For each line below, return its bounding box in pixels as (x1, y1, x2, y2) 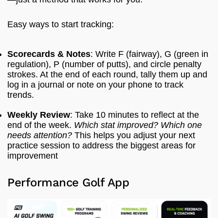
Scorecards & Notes (7, 49, 91, 59)
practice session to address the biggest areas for (7, 141, 196, 151)
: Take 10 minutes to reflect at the (70, 110, 199, 120)
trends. (7, 90, 34, 100)
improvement (7, 151, 58, 161)
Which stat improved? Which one (74, 120, 202, 130)
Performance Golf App (7, 176, 129, 190)
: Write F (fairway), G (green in (91, 49, 208, 59)
